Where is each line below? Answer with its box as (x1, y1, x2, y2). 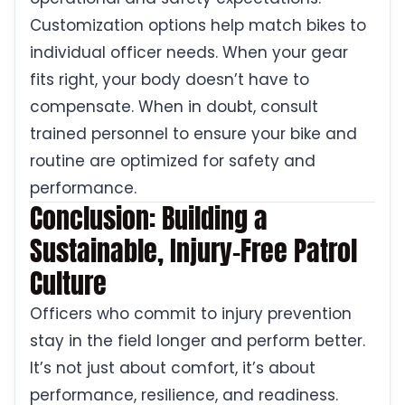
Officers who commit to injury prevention (30, 303, 352, 325)
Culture (30, 263, 107, 305)
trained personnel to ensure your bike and (30, 123, 357, 146)
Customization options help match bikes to (30, 14, 366, 37)
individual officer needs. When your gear (30, 42, 348, 64)
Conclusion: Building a (30, 198, 268, 240)
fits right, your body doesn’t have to (30, 69, 309, 91)
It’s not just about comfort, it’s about (30, 357, 316, 380)
